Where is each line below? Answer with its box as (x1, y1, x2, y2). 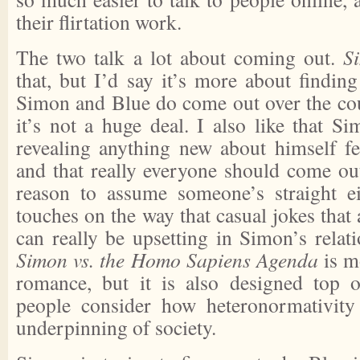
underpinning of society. (16, 313, 216, 341)
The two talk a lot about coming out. (16, 43, 344, 71)
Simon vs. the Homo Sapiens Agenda (16, 246, 318, 273)
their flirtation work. (16, 8, 182, 35)
